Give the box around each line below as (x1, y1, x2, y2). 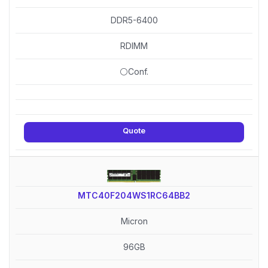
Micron (120, 215, 148, 226)
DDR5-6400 (110, 14, 158, 25)
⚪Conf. (120, 66, 148, 77)
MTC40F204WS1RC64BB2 (78, 190, 190, 200)
